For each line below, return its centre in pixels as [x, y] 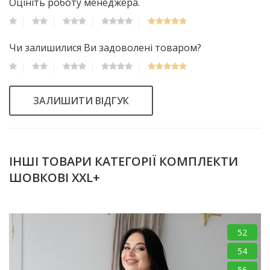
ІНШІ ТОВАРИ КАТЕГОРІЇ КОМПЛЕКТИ [124, 161]
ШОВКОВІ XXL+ [55, 177]
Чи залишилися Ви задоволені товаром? [105, 47]
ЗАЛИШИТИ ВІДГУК [81, 100]
